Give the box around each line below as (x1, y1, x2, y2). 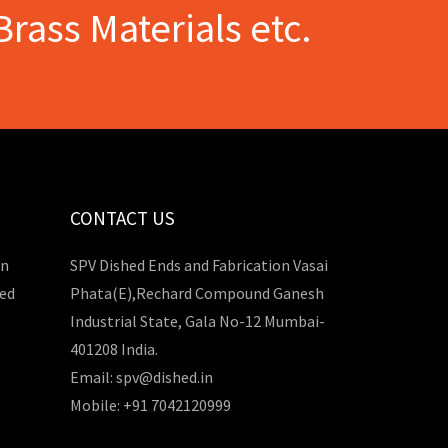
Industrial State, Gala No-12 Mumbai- (69, 310, 325, 331)
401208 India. (69, 338, 158, 359)
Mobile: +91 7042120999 (69, 394, 231, 415)
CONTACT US (69, 206, 175, 231)
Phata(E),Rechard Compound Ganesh (69, 282, 324, 303)
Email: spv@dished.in (69, 366, 213, 387)
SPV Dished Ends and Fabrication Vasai (69, 254, 328, 275)
